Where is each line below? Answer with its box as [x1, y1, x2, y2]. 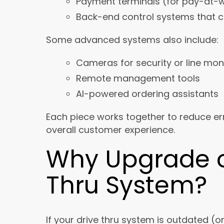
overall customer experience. [46, 123, 175, 136]
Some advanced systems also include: [46, 33, 218, 46]
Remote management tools [76, 72, 200, 85]
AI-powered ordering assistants [76, 87, 218, 100]
